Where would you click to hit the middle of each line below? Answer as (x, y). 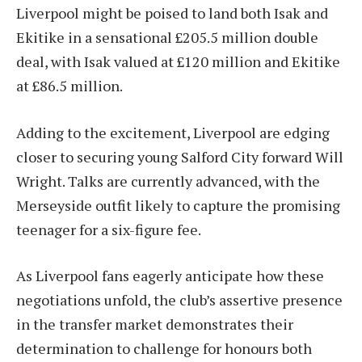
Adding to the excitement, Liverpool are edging (173, 132)
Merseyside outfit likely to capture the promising (178, 205)
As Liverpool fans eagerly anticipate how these (170, 276)
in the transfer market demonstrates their (155, 324)
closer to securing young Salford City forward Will (180, 156)
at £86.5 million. (69, 86)
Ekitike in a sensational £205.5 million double (167, 38)
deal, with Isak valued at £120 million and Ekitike (178, 62)
